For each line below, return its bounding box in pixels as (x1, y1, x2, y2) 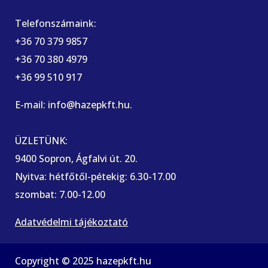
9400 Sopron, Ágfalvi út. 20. (15, 151, 138, 165)
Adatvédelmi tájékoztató (15, 215, 128, 229)
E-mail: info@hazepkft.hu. (15, 98, 132, 111)
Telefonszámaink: (15, 16, 96, 30)
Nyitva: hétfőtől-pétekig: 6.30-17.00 (15, 169, 176, 183)
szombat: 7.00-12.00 (15, 187, 105, 201)
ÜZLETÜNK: (15, 133, 68, 147)
